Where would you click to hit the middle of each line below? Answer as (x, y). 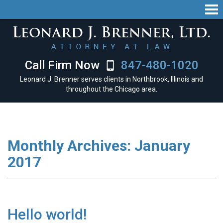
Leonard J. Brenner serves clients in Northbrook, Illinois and (111, 79)
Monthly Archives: (69, 146)
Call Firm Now (63, 65)
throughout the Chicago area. (111, 89)
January (161, 146)
